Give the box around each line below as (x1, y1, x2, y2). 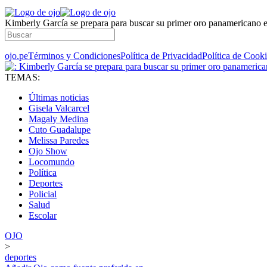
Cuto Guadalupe (29, 125, 91, 135)
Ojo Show (29, 146, 67, 156)
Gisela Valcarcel (29, 103, 89, 113)
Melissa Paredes (29, 135, 89, 145)
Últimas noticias (29, 92, 89, 103)
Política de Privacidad (120, 51, 202, 61)
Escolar (29, 210, 57, 221)
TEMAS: (5, 72, 40, 82)
